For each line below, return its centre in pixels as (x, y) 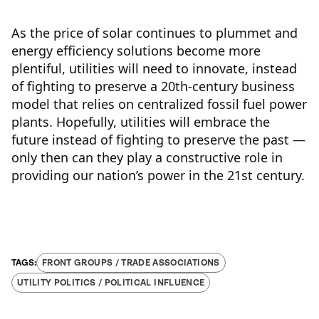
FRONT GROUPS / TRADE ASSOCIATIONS (131, 263)
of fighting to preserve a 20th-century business (153, 87)
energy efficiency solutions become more (136, 51)
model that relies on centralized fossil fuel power (159, 104)
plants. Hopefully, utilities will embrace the (141, 122)
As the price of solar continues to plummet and (155, 33)
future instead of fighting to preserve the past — (158, 140)
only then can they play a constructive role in (147, 158)
